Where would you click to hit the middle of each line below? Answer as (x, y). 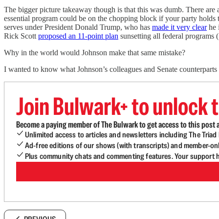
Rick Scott (21, 36)
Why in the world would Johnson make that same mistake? (95, 52)
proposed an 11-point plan (78, 36)
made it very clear (179, 27)
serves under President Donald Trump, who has (78, 27)
